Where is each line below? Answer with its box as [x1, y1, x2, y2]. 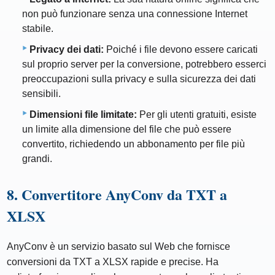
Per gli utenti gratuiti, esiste [137, 109, 257, 120]
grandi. [22, 153, 52, 165]
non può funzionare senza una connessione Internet [22, 9, 247, 20]
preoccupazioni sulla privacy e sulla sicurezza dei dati [22, 74, 256, 85]
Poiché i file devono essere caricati [104, 44, 258, 55]
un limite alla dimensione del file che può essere [22, 124, 231, 135]
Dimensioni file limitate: [29, 109, 137, 120]
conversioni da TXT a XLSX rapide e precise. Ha [7, 257, 219, 268]
